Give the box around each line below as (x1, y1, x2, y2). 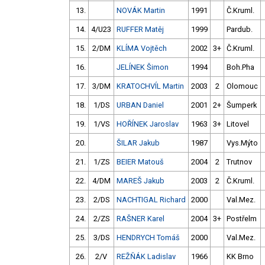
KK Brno (227, 252, 254, 261)
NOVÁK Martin (117, 6, 165, 15)
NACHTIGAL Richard (117, 195, 186, 205)
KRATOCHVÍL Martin (117, 82, 184, 91)
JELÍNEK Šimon (117, 63, 169, 72)
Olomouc (227, 82, 258, 91)
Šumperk (227, 101, 257, 110)
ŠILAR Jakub (117, 138, 160, 148)
